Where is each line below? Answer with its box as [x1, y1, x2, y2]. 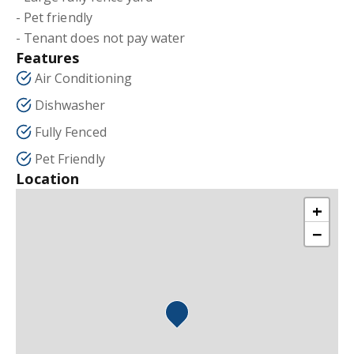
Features [16, 48, 80, 67]
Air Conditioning [35, 70, 132, 87]
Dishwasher [35, 96, 106, 114]
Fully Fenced [35, 123, 107, 141]
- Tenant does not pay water [16, 29, 186, 47]
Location [16, 169, 80, 188]
